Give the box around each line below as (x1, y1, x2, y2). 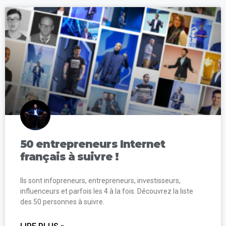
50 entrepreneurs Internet (20, 137, 165, 150)
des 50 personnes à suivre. (20, 197, 104, 206)
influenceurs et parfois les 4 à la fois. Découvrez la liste (20, 187, 193, 195)
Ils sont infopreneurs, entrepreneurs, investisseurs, (20, 176, 181, 185)
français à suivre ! (20, 150, 119, 163)
